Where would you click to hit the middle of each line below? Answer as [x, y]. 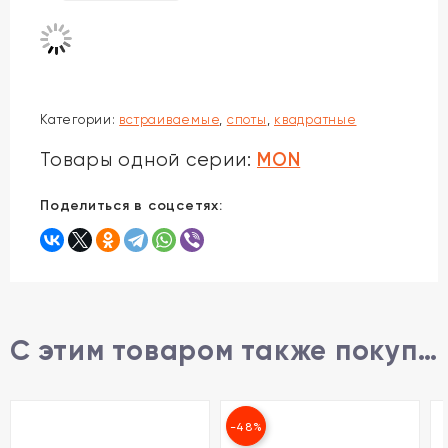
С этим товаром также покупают [427, 350]
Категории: [80, 119]
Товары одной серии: [148, 159]
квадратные [315, 119]
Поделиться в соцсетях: [131, 205]
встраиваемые [169, 119]
